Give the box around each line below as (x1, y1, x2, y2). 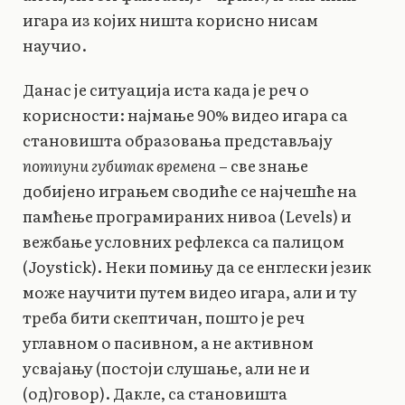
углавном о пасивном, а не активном (23, 330, 314, 353)
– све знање (216, 153, 308, 176)
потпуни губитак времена (23, 153, 216, 176)
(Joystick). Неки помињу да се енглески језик (23, 254, 372, 278)
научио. (23, 33, 87, 57)
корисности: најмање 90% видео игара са (23, 102, 348, 126)
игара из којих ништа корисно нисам (23, 8, 318, 32)
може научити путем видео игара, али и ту (23, 279, 357, 303)
